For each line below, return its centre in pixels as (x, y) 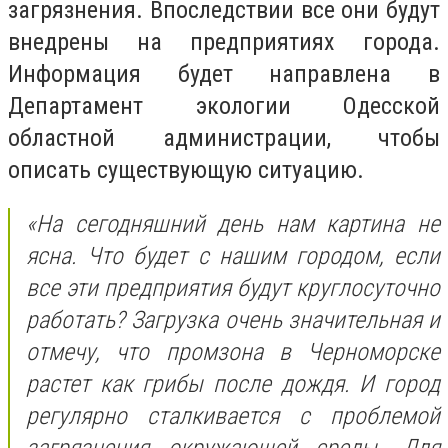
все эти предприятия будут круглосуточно (233, 287)
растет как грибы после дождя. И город (233, 383)
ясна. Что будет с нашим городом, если (233, 255)
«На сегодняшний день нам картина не (233, 223)
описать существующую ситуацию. (186, 170)
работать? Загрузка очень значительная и (233, 319)
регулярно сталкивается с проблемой (233, 415)
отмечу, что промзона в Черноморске (233, 351)
